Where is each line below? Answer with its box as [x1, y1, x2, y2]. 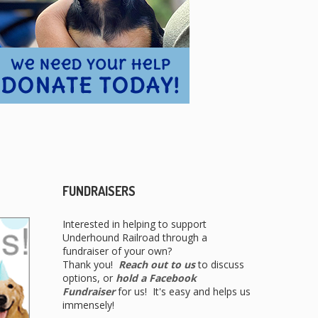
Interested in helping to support [62, 217, 207, 231]
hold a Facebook [115, 271, 199, 285]
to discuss [194, 258, 244, 272]
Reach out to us [118, 258, 195, 272]
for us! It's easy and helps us [114, 285, 251, 299]
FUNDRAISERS [62, 183, 136, 199]
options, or [62, 271, 116, 285]
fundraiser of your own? [62, 244, 172, 258]
